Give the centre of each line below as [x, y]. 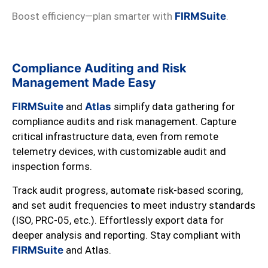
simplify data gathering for [173, 107]
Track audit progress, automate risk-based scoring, [127, 190]
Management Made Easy [84, 83]
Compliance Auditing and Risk [99, 68]
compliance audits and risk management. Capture [124, 122]
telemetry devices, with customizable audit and [119, 152]
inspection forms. [52, 167]
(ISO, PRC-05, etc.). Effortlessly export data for [118, 220]
